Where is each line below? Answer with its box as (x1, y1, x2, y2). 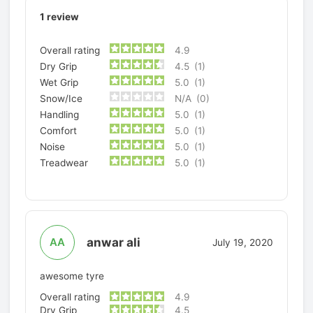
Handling (40, 108, 80, 120)
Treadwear (40, 156, 89, 168)
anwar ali (87, 235, 140, 250)
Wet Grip (40, 76, 79, 88)
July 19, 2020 (212, 236, 273, 248)
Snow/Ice (40, 92, 83, 104)
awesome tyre (40, 270, 105, 282)
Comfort (40, 124, 78, 136)
